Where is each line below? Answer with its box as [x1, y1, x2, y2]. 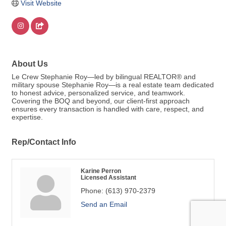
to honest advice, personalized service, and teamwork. [12, 89, 185, 97]
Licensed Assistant [81, 174, 136, 181]
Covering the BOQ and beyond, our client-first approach [12, 97, 190, 105]
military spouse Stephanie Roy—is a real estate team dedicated [12, 81, 214, 89]
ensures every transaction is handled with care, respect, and [12, 105, 204, 114]
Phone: [81, 187, 103, 195]
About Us [12, 59, 48, 69]
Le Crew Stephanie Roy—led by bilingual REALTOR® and [12, 73, 196, 81]
